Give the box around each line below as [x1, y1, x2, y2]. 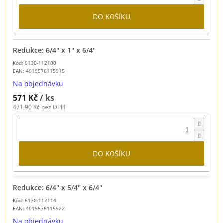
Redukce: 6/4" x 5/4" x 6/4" [13, 182, 102, 192]
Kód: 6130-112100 [13, 59, 56, 67]
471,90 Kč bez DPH [13, 103, 65, 111]
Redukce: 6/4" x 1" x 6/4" [13, 45, 96, 55]
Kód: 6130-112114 [13, 196, 56, 204]
